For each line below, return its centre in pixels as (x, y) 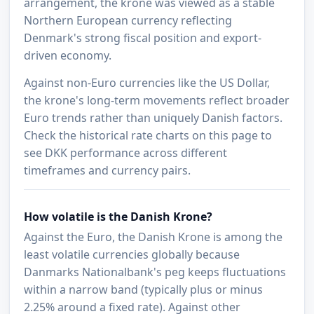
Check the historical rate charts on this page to (148, 136)
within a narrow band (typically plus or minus (144, 290)
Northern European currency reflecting (128, 21)
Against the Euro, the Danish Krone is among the (153, 237)
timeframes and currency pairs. (108, 171)
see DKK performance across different (126, 153)
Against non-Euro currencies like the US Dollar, (147, 83)
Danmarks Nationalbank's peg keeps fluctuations (155, 272)
